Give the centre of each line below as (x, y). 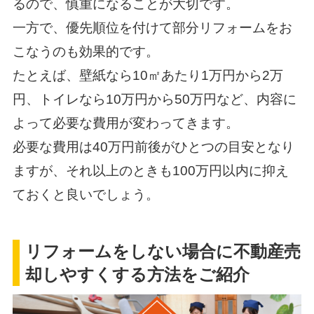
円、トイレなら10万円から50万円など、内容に (154, 99)
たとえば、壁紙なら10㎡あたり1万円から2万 (148, 75)
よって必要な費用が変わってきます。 (125, 123)
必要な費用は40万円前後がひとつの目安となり (153, 146)
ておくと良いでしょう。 (86, 194)
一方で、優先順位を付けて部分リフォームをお (152, 27)
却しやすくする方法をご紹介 (138, 275)
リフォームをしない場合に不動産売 (163, 252)
